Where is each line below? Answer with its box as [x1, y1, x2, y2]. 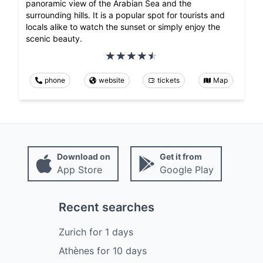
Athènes [58, 245, 94, 257]
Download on [56, 151, 110, 162]
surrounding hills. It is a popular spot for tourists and [26, 10, 225, 21]
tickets [157, 76, 180, 85]
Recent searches [58, 200, 154, 215]
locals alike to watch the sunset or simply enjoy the [26, 22, 220, 32]
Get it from [159, 151, 202, 162]
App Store [56, 164, 102, 176]
